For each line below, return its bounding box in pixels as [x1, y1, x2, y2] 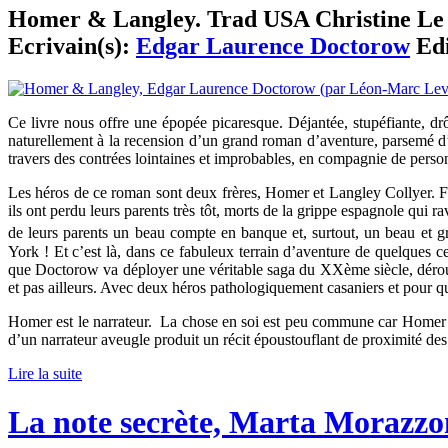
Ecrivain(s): [8, 33, 136, 60]
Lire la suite [8, 364, 82, 382]
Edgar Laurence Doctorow [136, 33, 410, 60]
